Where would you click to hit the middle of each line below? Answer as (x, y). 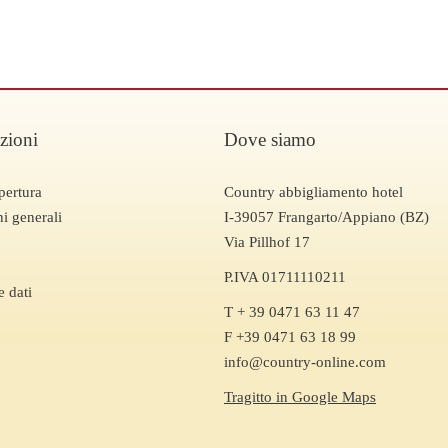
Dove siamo (270, 139)
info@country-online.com (305, 361)
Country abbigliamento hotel (313, 191)
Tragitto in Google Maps (300, 396)
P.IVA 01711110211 (285, 276)
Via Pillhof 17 (267, 241)
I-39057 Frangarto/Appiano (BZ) (326, 216)
